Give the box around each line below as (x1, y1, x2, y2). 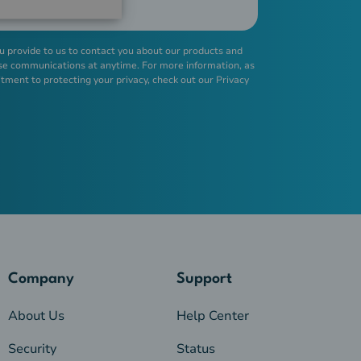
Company (7, 272, 74, 287)
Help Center (176, 307, 250, 326)
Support (176, 272, 233, 287)
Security (7, 340, 56, 359)
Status (176, 340, 216, 359)
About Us (7, 307, 64, 326)
